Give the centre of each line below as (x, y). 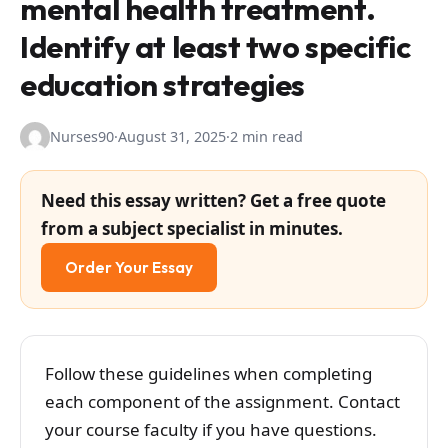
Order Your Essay (129, 268)
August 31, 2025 (172, 137)
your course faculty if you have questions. (214, 430)
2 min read (266, 137)
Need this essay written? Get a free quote (213, 201)
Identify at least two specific (215, 47)
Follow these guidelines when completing (208, 374)
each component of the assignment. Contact (222, 402)
